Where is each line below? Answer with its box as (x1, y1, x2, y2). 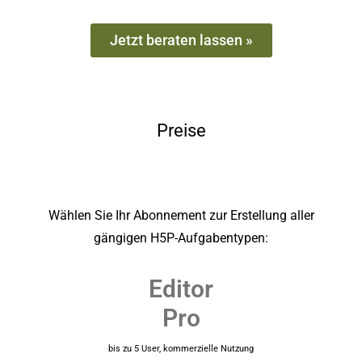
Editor (149, 274, 213, 303)
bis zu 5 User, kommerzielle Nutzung (108, 343, 254, 354)
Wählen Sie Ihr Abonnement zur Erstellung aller (48, 207, 314, 223)
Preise (156, 120, 206, 141)
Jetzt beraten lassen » (109, 31, 253, 48)
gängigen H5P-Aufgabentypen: (94, 229, 268, 246)
